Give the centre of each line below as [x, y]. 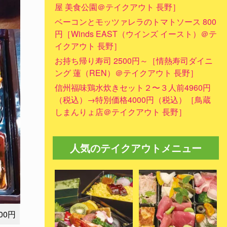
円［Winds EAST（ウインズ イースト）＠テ [136, 33]
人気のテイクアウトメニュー [136, 147]
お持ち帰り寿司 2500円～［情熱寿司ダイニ [134, 60]
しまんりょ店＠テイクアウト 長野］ [121, 111]
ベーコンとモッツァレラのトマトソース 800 [136, 21]
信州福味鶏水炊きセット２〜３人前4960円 [133, 87]
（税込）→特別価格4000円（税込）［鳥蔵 [133, 99]
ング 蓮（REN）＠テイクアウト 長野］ [126, 72]
